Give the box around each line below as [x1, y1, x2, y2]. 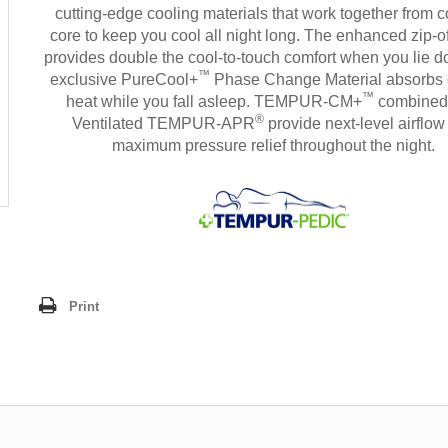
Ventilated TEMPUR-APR [71, 115, 255, 132]
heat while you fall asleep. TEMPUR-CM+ [66, 93, 363, 110]
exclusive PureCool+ [50, 71, 199, 88]
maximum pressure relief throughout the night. [112, 137, 436, 154]
